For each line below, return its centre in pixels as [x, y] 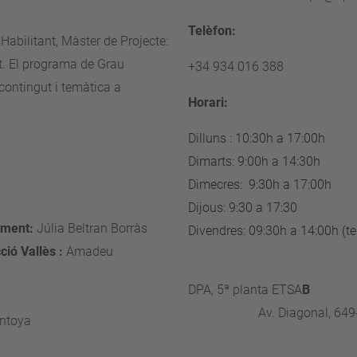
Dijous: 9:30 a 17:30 [243, 208]
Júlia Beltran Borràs [100, 228]
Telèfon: [214, 31]
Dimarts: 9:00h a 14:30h [256, 161]
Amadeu [90, 251]
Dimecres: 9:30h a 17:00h [261, 184]
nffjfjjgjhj [215, 253]
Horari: [208, 102]
